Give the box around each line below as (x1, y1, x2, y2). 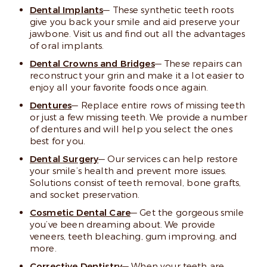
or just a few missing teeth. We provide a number (30, 111, 248, 123)
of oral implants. (30, 40, 104, 52)
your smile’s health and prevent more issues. (30, 165, 227, 177)
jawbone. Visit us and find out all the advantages (30, 28, 246, 40)
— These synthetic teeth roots (103, 4, 234, 16)
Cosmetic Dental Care (30, 207, 131, 219)
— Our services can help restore (98, 153, 238, 165)
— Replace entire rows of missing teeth (72, 100, 245, 111)
